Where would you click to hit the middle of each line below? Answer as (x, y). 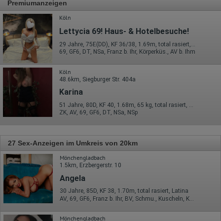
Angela (73, 178)
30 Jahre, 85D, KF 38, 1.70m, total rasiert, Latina (124, 191)
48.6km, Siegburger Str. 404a (97, 79)
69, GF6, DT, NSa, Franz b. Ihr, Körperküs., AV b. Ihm (127, 52)
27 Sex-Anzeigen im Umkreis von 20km (73, 143)
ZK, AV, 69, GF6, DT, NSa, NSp (98, 113)
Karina (71, 92)
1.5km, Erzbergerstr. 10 (91, 166)
